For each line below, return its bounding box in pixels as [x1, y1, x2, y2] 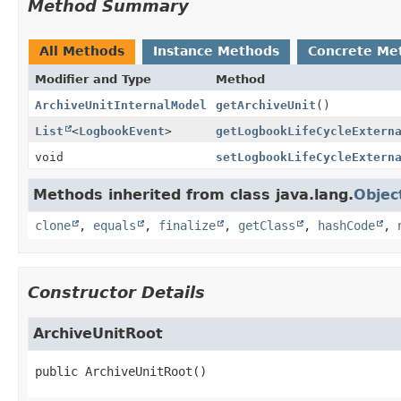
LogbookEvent [79, 124, 165, 138]
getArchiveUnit [216, 98, 316, 112]
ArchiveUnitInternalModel [35, 98, 207, 112]
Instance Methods [153, 43, 279, 58]
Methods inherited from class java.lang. [33, 185, 354, 203]
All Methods [39, 43, 124, 58]
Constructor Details [28, 282, 205, 302]
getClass [238, 218, 295, 233]
